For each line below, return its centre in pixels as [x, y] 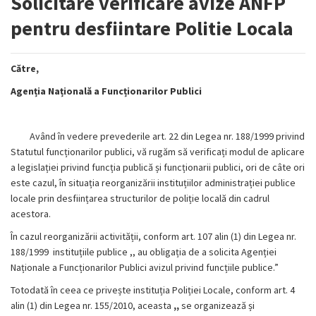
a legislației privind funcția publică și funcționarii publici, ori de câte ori [158, 167]
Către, [25, 68]
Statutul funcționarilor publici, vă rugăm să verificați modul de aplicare [158, 152]
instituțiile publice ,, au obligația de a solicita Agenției [165, 252]
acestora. [31, 214]
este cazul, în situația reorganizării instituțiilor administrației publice [153, 183]
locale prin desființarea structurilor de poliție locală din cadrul [140, 198]
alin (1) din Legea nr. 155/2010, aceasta [91, 305]
